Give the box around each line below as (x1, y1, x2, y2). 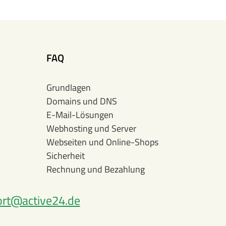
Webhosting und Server (46, 122, 136, 135)
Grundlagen (46, 81, 91, 94)
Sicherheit (46, 149, 85, 162)
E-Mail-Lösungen (46, 108, 114, 122)
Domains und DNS (46, 94, 117, 108)
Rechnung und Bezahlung (46, 162, 145, 176)
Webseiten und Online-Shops (46, 135, 158, 149)
